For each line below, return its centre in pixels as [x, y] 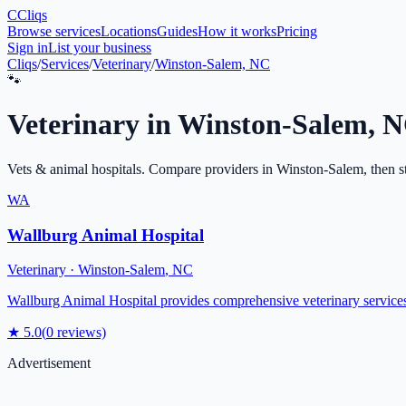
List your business [100, 48]
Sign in [28, 48]
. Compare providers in [209, 169]
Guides [177, 31]
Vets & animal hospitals [74, 169]
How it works [237, 31]
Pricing [297, 31]
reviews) [80, 333]
